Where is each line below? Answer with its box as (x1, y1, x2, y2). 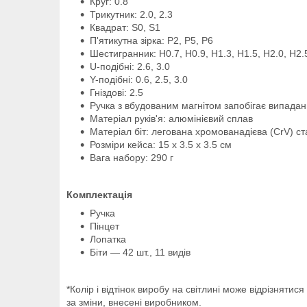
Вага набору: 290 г (90, 151, 173, 163)
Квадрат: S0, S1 (90, 21, 160, 33)
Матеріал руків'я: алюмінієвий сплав (90, 112, 253, 124)
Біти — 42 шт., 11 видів (90, 246, 191, 258)
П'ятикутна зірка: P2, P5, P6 (90, 34, 213, 46)
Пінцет (90, 220, 119, 232)
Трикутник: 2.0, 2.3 (90, 8, 173, 20)
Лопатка (90, 233, 126, 245)
